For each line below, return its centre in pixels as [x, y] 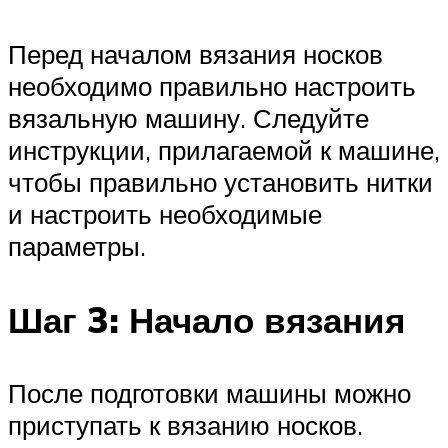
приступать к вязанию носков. [185, 424]
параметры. [77, 246]
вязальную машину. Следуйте [188, 118]
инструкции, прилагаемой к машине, [224, 150]
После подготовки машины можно [209, 392]
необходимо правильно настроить [212, 86]
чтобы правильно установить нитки [220, 182]
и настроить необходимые [165, 214]
